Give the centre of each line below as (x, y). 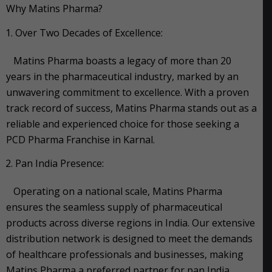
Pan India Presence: (59, 164)
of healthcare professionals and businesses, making (125, 255)
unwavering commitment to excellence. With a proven (127, 92)
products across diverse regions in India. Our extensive (131, 223)
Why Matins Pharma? (54, 8)
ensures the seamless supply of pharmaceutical (114, 207)
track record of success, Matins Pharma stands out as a (131, 108)
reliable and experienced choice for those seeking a (123, 124)
